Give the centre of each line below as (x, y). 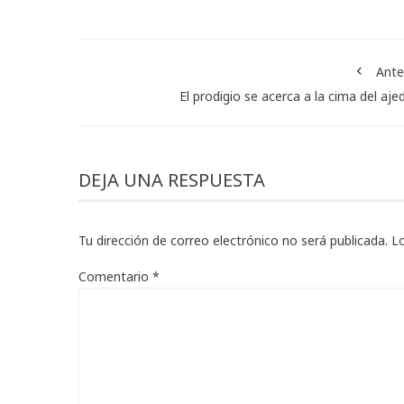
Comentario (115, 276)
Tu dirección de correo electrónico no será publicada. (233, 240)
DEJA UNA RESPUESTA (172, 179)
